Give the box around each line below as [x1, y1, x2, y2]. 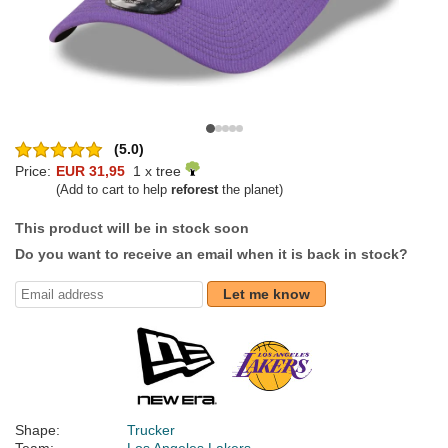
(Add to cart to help [56, 182, 171, 198]
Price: [15, 163, 51, 180]
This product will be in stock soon [15, 220, 249, 237]
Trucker [127, 422, 175, 439]
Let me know [223, 286, 310, 303]
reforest [171, 182, 218, 198]
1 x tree [125, 163, 185, 180]
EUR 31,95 [56, 163, 125, 180]
